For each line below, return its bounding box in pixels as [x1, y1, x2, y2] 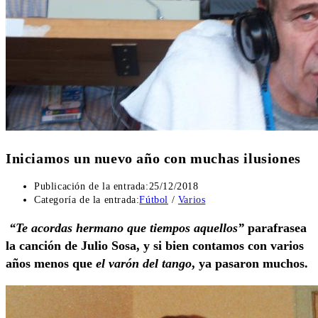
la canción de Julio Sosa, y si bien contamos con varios [6, 238, 304, 253]
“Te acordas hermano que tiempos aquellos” [9, 221, 244, 236]
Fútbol [139, 194, 169, 206]
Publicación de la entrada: [34, 181, 149, 192]
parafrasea [244, 221, 307, 236]
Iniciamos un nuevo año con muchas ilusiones [6, 150, 301, 166]
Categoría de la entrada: [34, 194, 140, 206]
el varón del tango [96, 256, 192, 271]
